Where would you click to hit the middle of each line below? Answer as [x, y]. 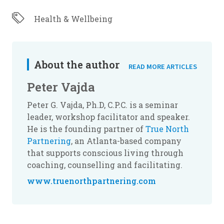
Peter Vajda [61, 87]
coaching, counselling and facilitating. [105, 165]
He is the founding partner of [86, 129]
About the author [77, 64]
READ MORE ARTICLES [163, 67]
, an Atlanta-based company [126, 141]
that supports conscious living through [105, 153]
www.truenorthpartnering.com [91, 181]
